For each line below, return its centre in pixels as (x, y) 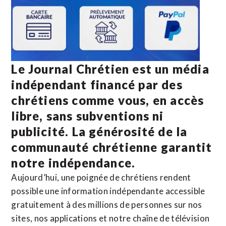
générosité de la (138, 131)
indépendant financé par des (97, 84)
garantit (185, 147)
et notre (115, 218)
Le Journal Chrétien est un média (110, 69)
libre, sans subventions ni (88, 116)
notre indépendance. (73, 162)
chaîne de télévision (171, 218)
